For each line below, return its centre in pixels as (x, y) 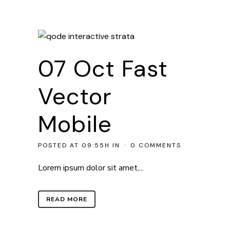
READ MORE (67, 199)
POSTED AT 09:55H (74, 145)
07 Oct (76, 69)
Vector (75, 96)
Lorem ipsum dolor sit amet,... (91, 168)
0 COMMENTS (156, 145)
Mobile (75, 124)
